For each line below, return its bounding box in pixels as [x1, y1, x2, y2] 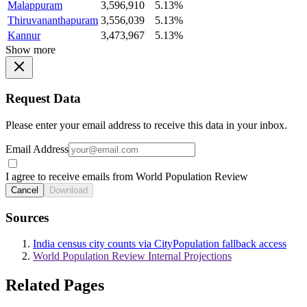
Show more [5, 43, 56, 56]
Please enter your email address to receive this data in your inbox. [5, 119, 287, 131]
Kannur [8, 29, 40, 41]
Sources [5, 210, 49, 225]
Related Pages [5, 276, 104, 295]
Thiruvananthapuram [8, 14, 98, 26]
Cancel [11, 184, 38, 195]
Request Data [5, 91, 81, 106]
